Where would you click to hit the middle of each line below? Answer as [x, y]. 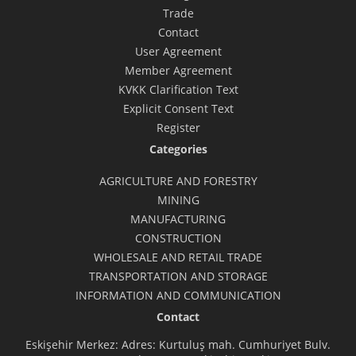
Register [178, 128]
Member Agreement [178, 70]
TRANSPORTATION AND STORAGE [178, 276]
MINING [178, 200]
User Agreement [178, 51]
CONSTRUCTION [178, 238]
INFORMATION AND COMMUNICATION [178, 295]
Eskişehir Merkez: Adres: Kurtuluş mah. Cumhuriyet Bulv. [178, 344]
